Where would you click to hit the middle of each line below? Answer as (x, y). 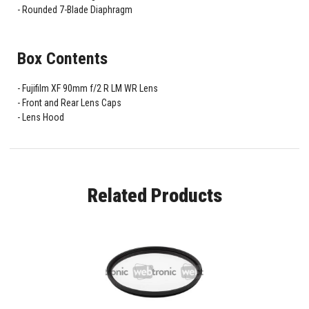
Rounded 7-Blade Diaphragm (77, 10)
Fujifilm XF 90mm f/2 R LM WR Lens (90, 89)
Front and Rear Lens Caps (71, 103)
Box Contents (62, 59)
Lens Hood (43, 118)
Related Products (154, 196)
